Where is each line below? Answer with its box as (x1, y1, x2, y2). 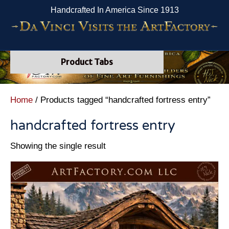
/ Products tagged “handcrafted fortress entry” (33, 95, 211, 105)
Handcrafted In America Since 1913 (50, 6, 179, 14)
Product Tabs (61, 57, 113, 67)
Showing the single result (10, 141, 106, 151)
